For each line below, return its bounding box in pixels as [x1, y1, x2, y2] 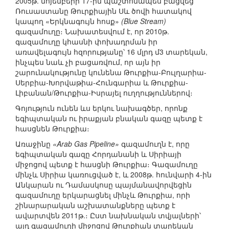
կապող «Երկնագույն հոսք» [15, 16, 121, 27]
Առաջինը [15, 139, 53, 149]
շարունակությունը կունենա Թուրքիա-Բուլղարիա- [15, 67, 207, 78]
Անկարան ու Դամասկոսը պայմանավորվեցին [15, 179, 192, 190]
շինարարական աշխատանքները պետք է [15, 200, 175, 211]
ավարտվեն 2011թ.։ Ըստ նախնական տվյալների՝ [15, 210, 201, 221]
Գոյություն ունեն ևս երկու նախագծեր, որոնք [15, 103, 188, 113]
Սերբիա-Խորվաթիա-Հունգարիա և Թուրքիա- [15, 77, 188, 88]
